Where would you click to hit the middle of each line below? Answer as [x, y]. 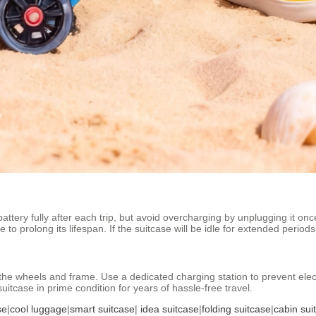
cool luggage [38, 309]
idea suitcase [170, 309]
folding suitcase [236, 309]
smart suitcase [102, 309]
